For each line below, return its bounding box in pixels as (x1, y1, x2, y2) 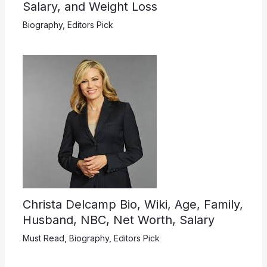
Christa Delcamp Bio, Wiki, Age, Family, (22, 197, 243, 212)
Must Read (22, 232, 64, 243)
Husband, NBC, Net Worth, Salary (22, 212, 215, 227)
